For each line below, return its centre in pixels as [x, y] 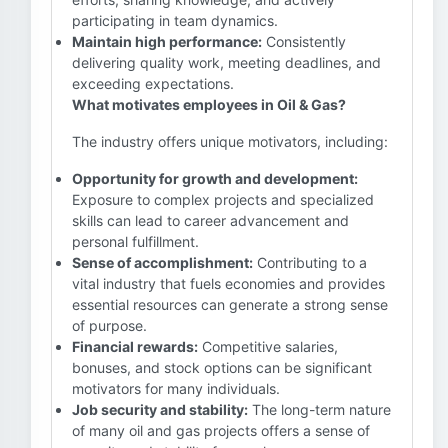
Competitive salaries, [268, 346]
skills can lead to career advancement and [210, 220]
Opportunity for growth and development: [215, 178]
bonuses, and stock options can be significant [222, 367]
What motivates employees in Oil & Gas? [209, 104]
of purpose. [109, 325]
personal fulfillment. [135, 241]
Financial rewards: [135, 346]
